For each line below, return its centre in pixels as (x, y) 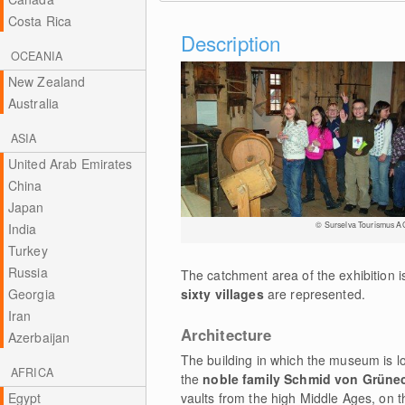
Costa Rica (40, 21)
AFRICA (32, 372)
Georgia (31, 294)
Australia (33, 103)
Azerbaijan (39, 337)
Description (231, 42)
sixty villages (224, 294)
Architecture (226, 334)
